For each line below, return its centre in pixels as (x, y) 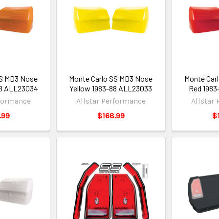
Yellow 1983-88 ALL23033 (111, 88)
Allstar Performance (111, 101)
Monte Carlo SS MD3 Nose (111, 79)
